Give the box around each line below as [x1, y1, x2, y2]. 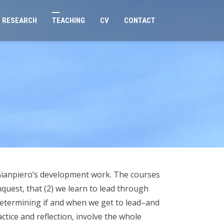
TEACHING [52, 16, 85, 25]
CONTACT [124, 16, 155, 25]
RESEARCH [2, 16, 37, 25]
